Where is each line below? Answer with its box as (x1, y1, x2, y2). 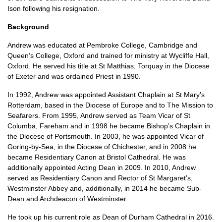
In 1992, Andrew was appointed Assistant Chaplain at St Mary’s (7, 91, 205, 99)
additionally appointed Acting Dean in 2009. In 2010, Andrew (7, 164, 196, 171)
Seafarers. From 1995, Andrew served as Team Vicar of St (7, 111, 190, 119)
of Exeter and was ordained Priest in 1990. (7, 72, 141, 80)
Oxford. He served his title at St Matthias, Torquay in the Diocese (7, 62, 210, 70)
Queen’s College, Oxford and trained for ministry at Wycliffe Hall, (7, 52, 209, 59)
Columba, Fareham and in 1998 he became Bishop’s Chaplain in (7, 122, 210, 130)
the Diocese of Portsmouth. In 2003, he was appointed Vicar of (7, 132, 204, 140)
